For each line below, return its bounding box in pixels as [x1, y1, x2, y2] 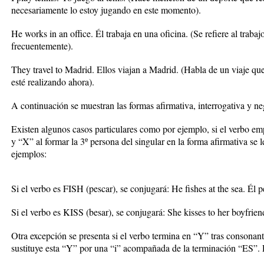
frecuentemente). [11, 39, 73, 52]
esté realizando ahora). [11, 75, 94, 88]
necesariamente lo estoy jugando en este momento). [11, 4, 201, 16]
